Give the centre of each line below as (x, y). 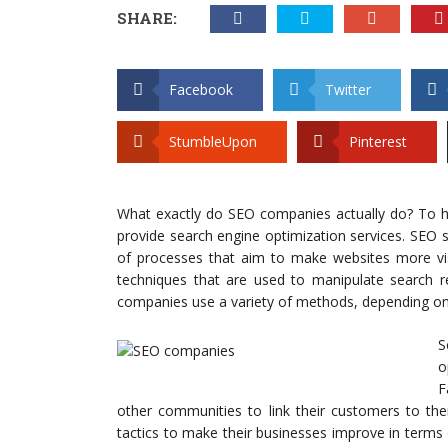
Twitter (348, 89)
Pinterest (378, 141)
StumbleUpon (213, 141)
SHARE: (147, 18)
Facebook (201, 89)
